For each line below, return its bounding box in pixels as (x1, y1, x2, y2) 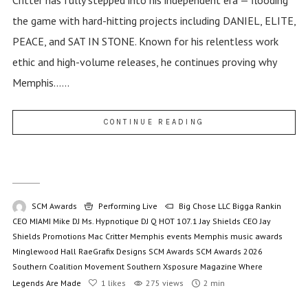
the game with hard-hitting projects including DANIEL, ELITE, (12, 13, 296, 27)
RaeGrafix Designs (78, 245, 146, 256)
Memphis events (129, 230, 192, 241)
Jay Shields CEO (199, 215, 258, 226)
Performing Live (98, 200, 157, 211)
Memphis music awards (193, 230, 283, 241)
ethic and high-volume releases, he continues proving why (12, 54, 276, 69)
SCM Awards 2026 (195, 245, 263, 256)
